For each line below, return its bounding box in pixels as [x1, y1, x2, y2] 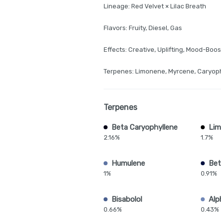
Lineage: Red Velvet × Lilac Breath [104, 2, 206, 10]
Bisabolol [111, 195, 142, 204]
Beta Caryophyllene [111, 123, 178, 132]
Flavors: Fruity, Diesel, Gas [104, 24, 182, 32]
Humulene [111, 159, 145, 168]
